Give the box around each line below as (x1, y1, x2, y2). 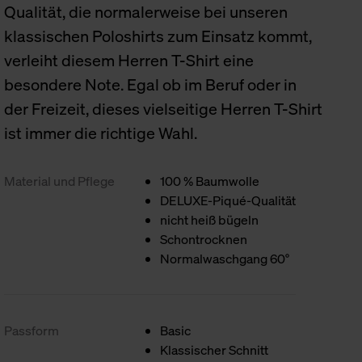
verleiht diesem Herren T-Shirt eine (4, 49, 255, 71)
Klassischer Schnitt (160, 341, 269, 359)
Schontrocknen (160, 230, 248, 248)
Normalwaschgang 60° (160, 250, 290, 267)
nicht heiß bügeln (160, 211, 259, 229)
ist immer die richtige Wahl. (4, 122, 198, 144)
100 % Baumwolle (160, 172, 260, 190)
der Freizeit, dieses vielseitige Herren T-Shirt (4, 98, 323, 120)
